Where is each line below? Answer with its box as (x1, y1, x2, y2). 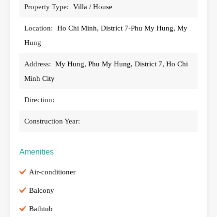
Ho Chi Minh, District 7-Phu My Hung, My (57, 24, 187, 32)
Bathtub (29, 204, 53, 213)
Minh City (24, 74, 55, 82)
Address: (24, 60, 51, 68)
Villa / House (73, 2, 112, 11)
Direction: (24, 95, 54, 104)
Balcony (29, 186, 54, 194)
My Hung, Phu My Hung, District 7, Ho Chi (55, 60, 188, 68)
